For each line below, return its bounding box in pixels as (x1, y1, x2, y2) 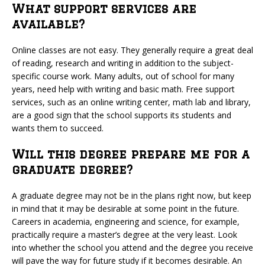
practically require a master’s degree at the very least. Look (12, 229, 237, 240)
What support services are (12, 2, 196, 15)
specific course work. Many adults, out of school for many (12, 70, 234, 82)
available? (12, 17, 85, 31)
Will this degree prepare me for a (12, 147, 250, 161)
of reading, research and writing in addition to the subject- (12, 57, 234, 69)
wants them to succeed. (12, 122, 104, 134)
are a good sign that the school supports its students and (12, 109, 231, 121)
